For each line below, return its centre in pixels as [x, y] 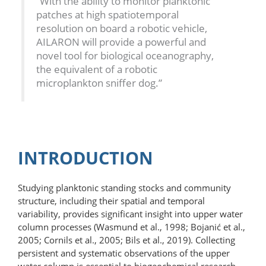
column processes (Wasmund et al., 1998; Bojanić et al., [132, 227]
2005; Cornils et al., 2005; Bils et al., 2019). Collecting [126, 240]
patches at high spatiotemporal [107, 14]
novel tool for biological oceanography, [125, 55]
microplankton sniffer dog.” [99, 83]
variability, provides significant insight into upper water [130, 213]
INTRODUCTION [85, 157]
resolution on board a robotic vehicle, [122, 28]
